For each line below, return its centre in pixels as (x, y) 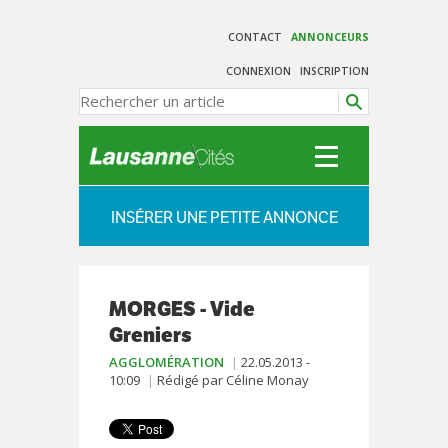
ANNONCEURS (330, 37)
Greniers (150, 335)
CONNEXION (259, 71)
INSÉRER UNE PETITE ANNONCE (224, 217)
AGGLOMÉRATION (166, 362)
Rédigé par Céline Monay (232, 380)
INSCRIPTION (334, 71)
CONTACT (255, 37)
